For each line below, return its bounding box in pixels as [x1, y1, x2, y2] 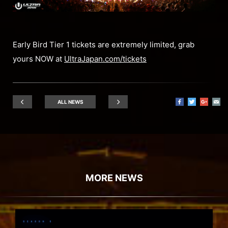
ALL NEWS [57, 99, 83, 105]
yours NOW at [13, 54, 64, 64]
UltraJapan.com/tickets [64, 54, 147, 64]
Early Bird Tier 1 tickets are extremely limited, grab [13, 40, 194, 50]
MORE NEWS [85, 172, 143, 184]
